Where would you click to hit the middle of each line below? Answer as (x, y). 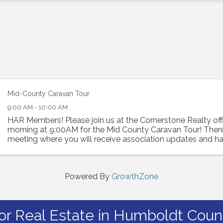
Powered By (88, 176)
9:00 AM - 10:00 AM (38, 108)
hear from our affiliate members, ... (69, 149)
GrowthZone (135, 176)
